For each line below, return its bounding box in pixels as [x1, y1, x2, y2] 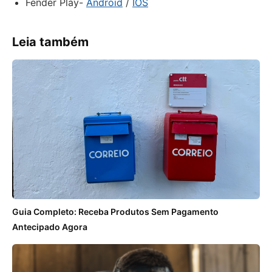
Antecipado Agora [12, 221, 87, 232]
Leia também [12, 35, 89, 49]
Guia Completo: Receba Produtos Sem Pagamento [12, 206, 219, 217]
